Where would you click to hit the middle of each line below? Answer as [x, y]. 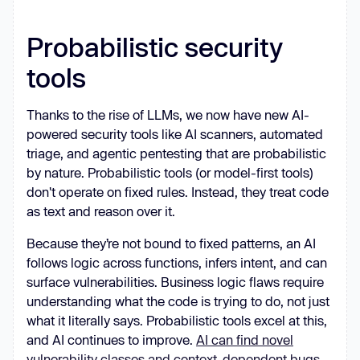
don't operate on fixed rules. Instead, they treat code [178, 192]
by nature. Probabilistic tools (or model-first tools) [170, 172]
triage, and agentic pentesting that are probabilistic [176, 153]
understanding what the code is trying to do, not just [178, 301]
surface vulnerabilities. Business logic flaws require [175, 282]
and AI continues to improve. [111, 340]
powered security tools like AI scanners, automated [175, 134]
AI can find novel [245, 340]
